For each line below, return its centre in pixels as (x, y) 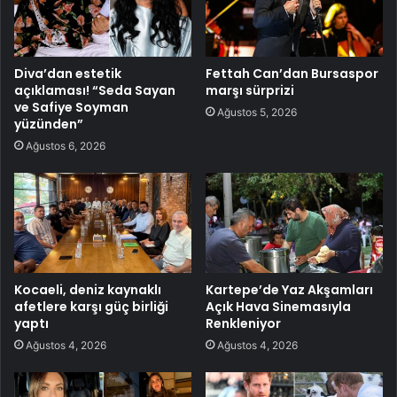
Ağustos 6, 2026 (66, 145)
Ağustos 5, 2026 (257, 112)
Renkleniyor (243, 323)
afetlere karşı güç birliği (91, 306)
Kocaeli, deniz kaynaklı (88, 289)
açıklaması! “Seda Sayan (95, 90)
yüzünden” (49, 124)
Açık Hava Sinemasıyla (278, 306)
